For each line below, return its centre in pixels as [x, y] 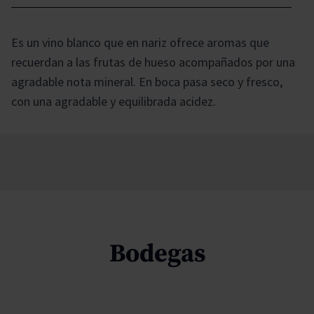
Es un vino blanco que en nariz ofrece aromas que [140, 42]
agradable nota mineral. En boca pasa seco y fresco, [147, 81]
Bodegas [157, 254]
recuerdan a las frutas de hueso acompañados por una [153, 62]
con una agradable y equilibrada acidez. [114, 101]
